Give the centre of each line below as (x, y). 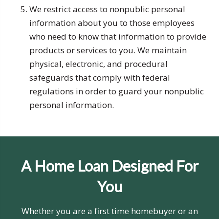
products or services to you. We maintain (108, 50)
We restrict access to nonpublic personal (107, 9)
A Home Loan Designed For (109, 166)
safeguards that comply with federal (100, 78)
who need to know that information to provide (118, 37)
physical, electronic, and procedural (99, 64)
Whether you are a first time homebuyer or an (109, 211)
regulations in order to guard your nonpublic (117, 91)
